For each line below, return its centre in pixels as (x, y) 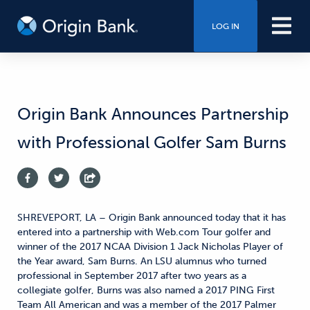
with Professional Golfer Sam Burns (152, 142)
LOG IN (225, 26)
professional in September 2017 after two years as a (132, 276)
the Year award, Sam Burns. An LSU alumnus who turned (142, 261)
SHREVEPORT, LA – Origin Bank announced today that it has (152, 218)
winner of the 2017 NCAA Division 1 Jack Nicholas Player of (150, 247)
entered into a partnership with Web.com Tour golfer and (144, 232)
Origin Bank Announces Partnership (153, 114)
